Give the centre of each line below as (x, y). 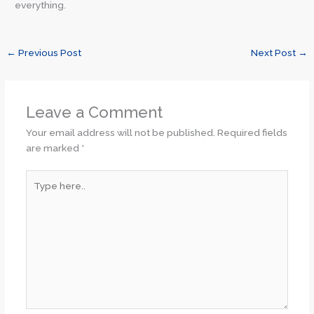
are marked (53, 148)
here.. (38, 192)
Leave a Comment (94, 112)
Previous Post (49, 52)
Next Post (274, 52)
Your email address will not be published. (120, 133)
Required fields (252, 133)
